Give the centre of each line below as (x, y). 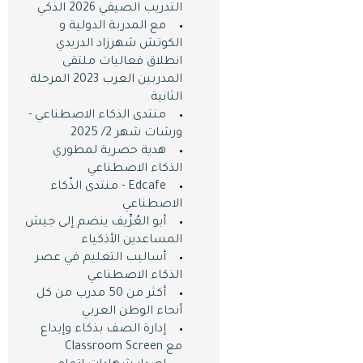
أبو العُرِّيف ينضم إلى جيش (95, 223)
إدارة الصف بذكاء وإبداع (103, 330)
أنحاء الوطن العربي (132, 312)
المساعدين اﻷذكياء (131, 241)
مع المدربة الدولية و (112, 27)
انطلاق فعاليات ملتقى (122, 62)
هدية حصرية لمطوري (109, 152)
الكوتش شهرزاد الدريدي (119, 45)
